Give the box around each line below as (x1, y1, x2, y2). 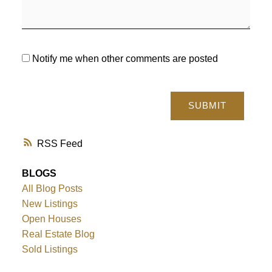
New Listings (21, 198, 78, 209)
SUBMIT (188, 101, 227, 111)
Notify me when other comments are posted (29, 53, 218, 64)
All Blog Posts (21, 183, 83, 194)
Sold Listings (21, 243, 78, 254)
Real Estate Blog (21, 228, 95, 239)
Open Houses (21, 213, 81, 224)
